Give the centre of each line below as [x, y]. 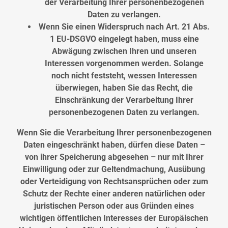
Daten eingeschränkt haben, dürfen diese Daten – [114, 145]
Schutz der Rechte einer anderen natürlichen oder [114, 194]
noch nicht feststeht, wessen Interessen [124, 76]
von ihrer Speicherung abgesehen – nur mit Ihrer [114, 157]
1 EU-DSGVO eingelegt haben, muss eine [124, 39]
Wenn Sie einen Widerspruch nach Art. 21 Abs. [124, 27]
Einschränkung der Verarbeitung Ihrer [124, 100]
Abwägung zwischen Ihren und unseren [124, 51]
